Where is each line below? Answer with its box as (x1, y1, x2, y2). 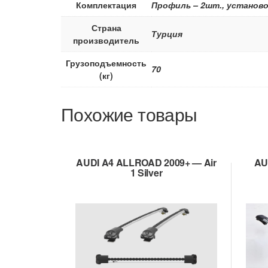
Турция (151, 27, 182, 39)
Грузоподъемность (66, 56, 147, 69)
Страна (91, 21, 121, 33)
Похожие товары (61, 100, 197, 127)
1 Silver (130, 165, 163, 179)
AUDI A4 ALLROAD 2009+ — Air (76, 155, 217, 169)
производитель (73, 33, 139, 46)
